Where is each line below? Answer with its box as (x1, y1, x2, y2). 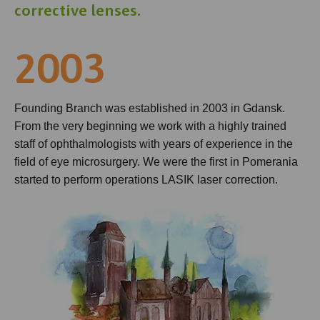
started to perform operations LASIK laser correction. (14, 174, 278, 186)
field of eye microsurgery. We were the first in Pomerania (14, 156, 298, 168)
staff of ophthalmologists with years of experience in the (14, 138, 293, 150)
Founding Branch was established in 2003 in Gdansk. (14, 102, 285, 114)
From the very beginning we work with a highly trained (14, 120, 286, 132)
